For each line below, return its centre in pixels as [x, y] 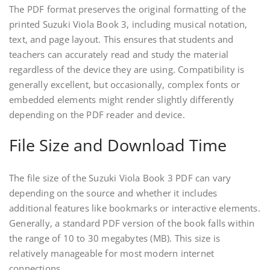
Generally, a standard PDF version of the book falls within [132, 223]
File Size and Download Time [118, 145]
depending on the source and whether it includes [113, 193]
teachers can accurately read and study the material [119, 55]
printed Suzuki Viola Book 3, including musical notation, [128, 24]
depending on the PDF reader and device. [97, 115]
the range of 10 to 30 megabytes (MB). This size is [115, 238]
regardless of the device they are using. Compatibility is [127, 70]
